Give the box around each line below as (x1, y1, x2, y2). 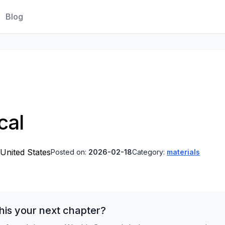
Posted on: (51, 148, 88, 156)
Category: (132, 148, 167, 156)
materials (167, 148, 200, 156)
